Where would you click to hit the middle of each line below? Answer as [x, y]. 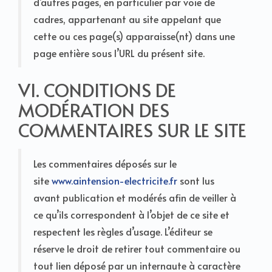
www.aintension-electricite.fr [114, 180]
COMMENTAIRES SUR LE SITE [132, 129]
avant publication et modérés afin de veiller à [135, 197]
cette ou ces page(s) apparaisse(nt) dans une [134, 36]
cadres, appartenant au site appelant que [127, 19]
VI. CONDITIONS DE [97, 89]
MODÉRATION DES [94, 109]
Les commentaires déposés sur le [105, 163]
